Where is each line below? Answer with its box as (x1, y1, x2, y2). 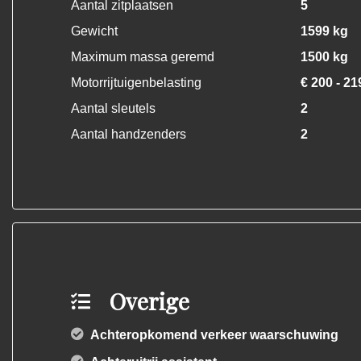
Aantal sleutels (71, 102, 156, 115)
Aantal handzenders (71, 127, 186, 141)
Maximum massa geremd (71, 50, 214, 64)
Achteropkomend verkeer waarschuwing (90, 328, 338, 342)
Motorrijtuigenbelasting (71, 76, 201, 89)
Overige (110, 286, 189, 316)
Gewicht (71, 24, 118, 38)
